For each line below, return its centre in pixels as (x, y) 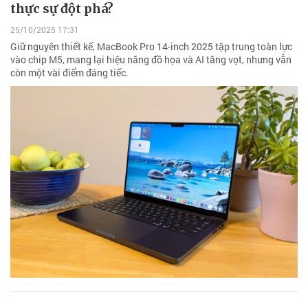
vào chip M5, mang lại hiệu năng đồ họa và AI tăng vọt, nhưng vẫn (151, 60)
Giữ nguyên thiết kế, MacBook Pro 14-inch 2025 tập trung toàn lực (151, 47)
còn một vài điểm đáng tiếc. (69, 73)
